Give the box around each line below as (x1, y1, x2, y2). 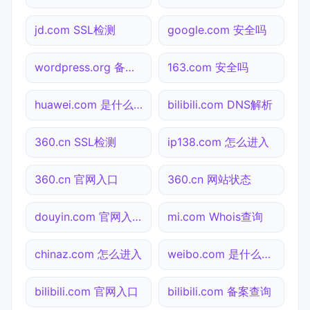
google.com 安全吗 (167, 22, 266, 37)
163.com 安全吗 (167, 60, 248, 74)
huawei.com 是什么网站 (134, 97, 143, 111)
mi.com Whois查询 (167, 209, 263, 224)
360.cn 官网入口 (35, 172, 118, 186)
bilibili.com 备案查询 (167, 284, 271, 298)
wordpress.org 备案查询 (125, 60, 134, 74)
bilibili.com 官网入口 (35, 284, 138, 298)
